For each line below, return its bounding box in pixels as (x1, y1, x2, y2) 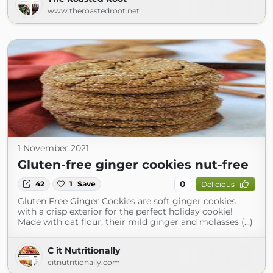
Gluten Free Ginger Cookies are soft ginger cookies (18, 196, 236, 207)
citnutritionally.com (48, 258, 120, 267)
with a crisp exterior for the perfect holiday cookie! (18, 206, 233, 217)
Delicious (200, 179, 235, 189)
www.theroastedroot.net (48, 6, 140, 15)
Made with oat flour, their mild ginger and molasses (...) (18, 216, 253, 227)
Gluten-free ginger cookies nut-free (18, 157, 249, 172)
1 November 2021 (18, 143, 89, 154)
